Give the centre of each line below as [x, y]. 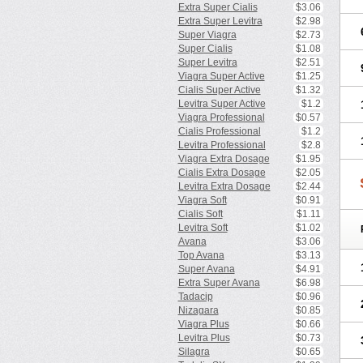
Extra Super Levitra [220, 21]
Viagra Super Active [221, 76]
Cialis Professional [219, 131]
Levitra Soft [203, 228]
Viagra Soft [202, 200]
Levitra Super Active [222, 104]
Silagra [194, 352]
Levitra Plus [204, 338]
